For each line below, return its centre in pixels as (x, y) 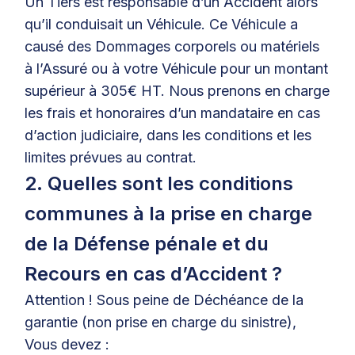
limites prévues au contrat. (111, 157)
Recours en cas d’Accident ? (154, 274)
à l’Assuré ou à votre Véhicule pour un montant (177, 69)
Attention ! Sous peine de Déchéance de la (164, 300)
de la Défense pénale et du (147, 244)
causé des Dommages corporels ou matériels (172, 46)
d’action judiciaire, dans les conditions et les (168, 135)
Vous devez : (67, 344)
